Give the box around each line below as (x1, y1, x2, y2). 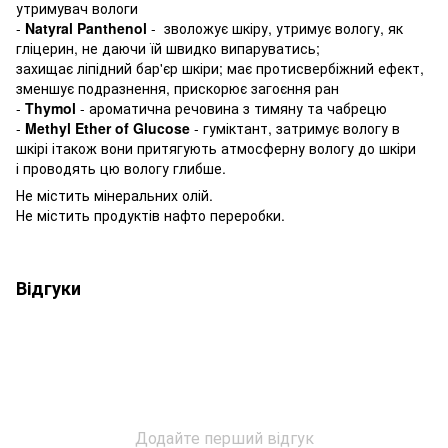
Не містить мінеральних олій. (16, 184, 213, 205)
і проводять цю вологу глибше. (16, 157, 226, 178)
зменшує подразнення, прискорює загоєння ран (16, 77, 339, 98)
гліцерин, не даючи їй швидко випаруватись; (16, 37, 320, 58)
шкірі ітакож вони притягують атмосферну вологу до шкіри (16, 137, 416, 158)
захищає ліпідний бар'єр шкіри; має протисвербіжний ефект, (16, 57, 424, 78)
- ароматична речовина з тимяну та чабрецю (76, 97, 391, 118)
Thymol (25, 97, 76, 118)
